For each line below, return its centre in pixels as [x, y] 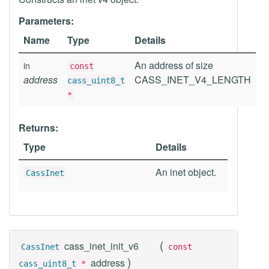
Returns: [38, 128]
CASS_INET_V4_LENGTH [193, 80]
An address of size [174, 65]
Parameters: [46, 21]
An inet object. [186, 172]
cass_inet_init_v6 [101, 246]
